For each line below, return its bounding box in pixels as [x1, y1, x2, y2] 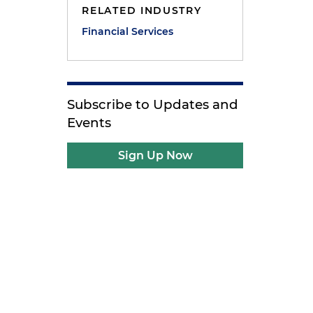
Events [67, 115, 112, 131]
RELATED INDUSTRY [82, 4, 202, 17]
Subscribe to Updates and [67, 96, 239, 112]
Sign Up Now [117, 149, 193, 162]
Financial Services [82, 25, 174, 38]
